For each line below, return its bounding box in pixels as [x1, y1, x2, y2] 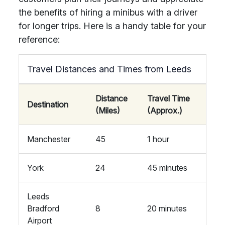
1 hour [147, 134, 169, 144]
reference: [19, 34, 60, 45]
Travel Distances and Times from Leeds [27, 64, 191, 74]
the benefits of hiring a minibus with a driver [19, 7, 197, 18]
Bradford [27, 203, 59, 213]
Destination [27, 99, 68, 109]
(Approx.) [147, 105, 182, 116]
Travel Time [147, 93, 190, 103]
